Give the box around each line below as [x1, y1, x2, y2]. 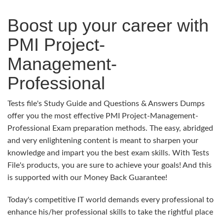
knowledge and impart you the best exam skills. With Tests [7, 149, 209, 157]
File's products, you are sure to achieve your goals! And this [7, 161, 212, 169]
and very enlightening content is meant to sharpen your [7, 137, 198, 145]
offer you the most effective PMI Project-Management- [7, 112, 198, 120]
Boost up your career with [7, 15, 209, 36]
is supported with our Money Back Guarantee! [7, 174, 167, 182]
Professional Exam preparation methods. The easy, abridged [7, 124, 213, 132]
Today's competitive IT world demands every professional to [7, 196, 214, 204]
